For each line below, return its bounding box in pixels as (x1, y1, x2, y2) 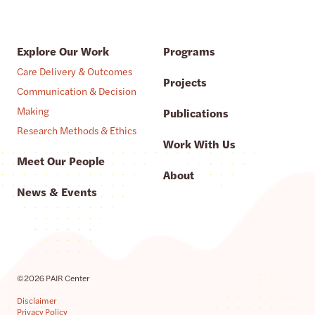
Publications (162, 104, 229, 121)
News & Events (17, 183, 97, 200)
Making (17, 103, 49, 117)
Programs (162, 42, 215, 59)
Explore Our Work (17, 42, 109, 59)
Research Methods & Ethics (17, 122, 136, 137)
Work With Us (162, 135, 236, 152)
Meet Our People (17, 152, 105, 169)
